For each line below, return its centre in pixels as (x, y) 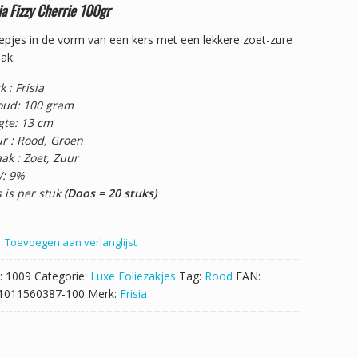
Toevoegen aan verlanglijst (70, 242)
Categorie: (62, 276)
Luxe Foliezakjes (133, 276)
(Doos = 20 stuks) (110, 193)
